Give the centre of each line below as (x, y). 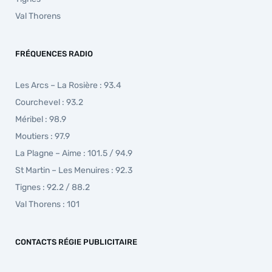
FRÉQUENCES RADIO (54, 54)
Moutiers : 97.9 (42, 137)
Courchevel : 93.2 (49, 103)
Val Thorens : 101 (47, 205)
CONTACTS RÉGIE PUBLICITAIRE (76, 242)
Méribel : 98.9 (41, 120)
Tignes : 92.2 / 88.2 (53, 188)
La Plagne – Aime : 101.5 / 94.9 (74, 154)
